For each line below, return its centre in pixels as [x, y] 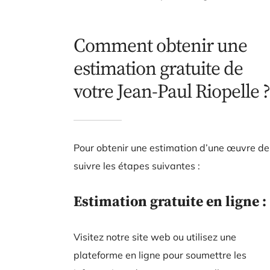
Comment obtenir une [160, 45]
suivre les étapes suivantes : [137, 166]
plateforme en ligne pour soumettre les [160, 255]
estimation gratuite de [158, 68]
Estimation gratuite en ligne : [170, 201]
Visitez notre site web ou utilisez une [155, 237]
